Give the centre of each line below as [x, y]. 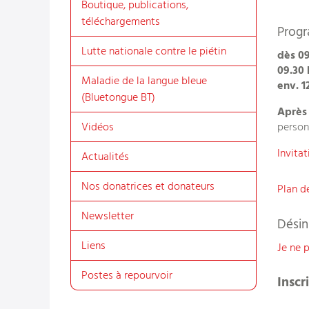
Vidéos [98, 128]
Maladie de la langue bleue [144, 81]
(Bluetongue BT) [118, 98]
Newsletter [108, 217]
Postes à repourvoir [127, 276]
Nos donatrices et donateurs [148, 187]
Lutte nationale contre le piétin [154, 52]
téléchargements [121, 22]
